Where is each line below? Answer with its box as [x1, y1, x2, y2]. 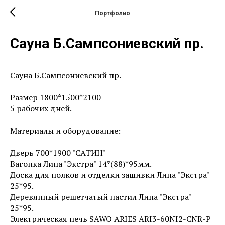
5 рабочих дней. [10, 103, 72, 114]
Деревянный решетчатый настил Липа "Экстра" [10, 191, 191, 202]
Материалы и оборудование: [10, 125, 121, 136]
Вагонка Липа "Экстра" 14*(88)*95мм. [10, 158, 152, 169]
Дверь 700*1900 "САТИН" [10, 147, 106, 158]
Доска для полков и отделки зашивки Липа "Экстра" [10, 169, 209, 180]
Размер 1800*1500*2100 [10, 92, 101, 103]
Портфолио [95, 9, 130, 17]
